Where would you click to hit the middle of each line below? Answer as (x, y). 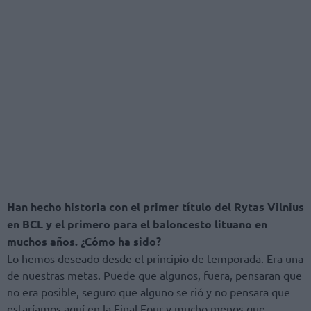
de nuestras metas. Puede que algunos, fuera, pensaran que (154, 275)
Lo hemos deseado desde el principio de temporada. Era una (155, 258)
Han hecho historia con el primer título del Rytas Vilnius (155, 206)
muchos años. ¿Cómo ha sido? (84, 241)
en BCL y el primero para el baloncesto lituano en (137, 224)
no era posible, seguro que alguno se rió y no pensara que (149, 291)
